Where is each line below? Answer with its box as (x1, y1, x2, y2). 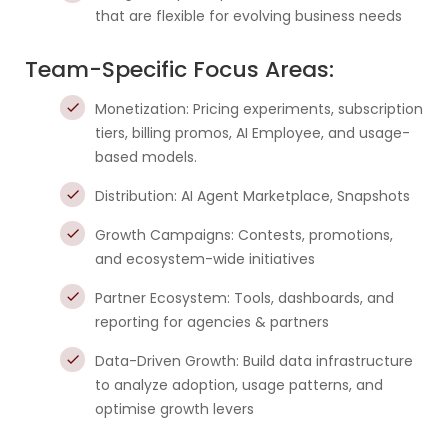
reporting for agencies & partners (95, 312, 329, 332)
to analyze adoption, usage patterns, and (95, 375, 383, 395)
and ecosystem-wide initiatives (95, 249, 315, 269)
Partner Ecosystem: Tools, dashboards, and (95, 288, 394, 308)
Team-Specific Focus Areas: (25, 54, 334, 85)
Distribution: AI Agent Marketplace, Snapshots (95, 186, 410, 206)
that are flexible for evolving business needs (95, 6, 402, 26)
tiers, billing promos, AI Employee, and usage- (95, 123, 410, 143)
